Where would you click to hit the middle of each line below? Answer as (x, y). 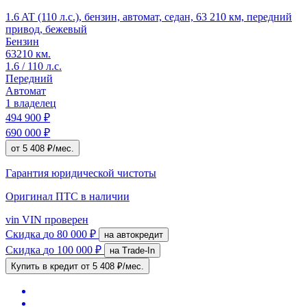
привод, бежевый (46, 29)
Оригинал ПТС (43, 196)
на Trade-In (138, 250)
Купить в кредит (46, 266)
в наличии (105, 196)
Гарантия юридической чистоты (81, 173)
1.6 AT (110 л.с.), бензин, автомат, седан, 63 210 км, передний (149, 16)
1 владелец (31, 103)
